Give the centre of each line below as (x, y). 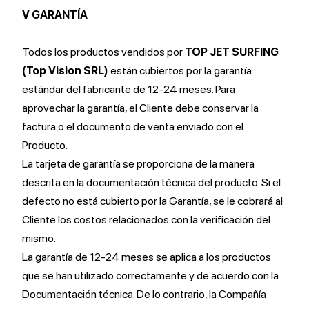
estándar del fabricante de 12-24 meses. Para (129, 89)
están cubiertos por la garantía (180, 71)
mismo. (39, 238)
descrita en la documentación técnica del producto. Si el (151, 182)
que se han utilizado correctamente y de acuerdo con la (150, 276)
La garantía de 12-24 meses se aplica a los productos (147, 257)
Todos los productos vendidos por (103, 52)
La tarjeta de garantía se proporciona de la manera (138, 164)
